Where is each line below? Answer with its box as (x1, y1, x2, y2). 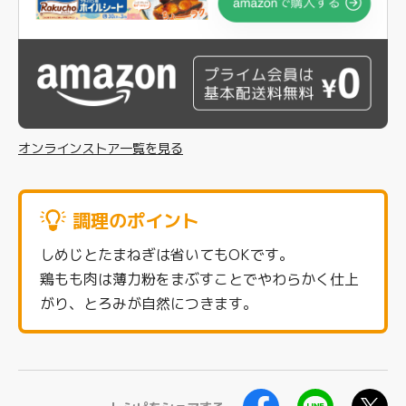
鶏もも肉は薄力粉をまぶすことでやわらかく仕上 (40, 269, 359, 290)
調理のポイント (72, 208, 199, 234)
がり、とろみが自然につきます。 (40, 294, 257, 314)
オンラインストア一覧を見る (18, 140, 183, 159)
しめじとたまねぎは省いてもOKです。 (40, 245, 294, 266)
